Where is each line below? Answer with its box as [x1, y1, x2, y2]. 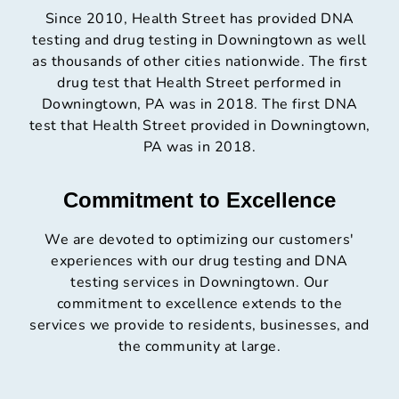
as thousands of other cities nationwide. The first [32, 52, 367, 72]
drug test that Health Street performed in [57, 73, 342, 94]
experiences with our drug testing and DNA [51, 251, 348, 272]
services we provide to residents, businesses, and [29, 315, 370, 336]
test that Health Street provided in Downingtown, [28, 116, 370, 136]
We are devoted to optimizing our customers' [45, 230, 354, 250]
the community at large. [118, 337, 281, 357]
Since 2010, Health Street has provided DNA [45, 9, 354, 29]
